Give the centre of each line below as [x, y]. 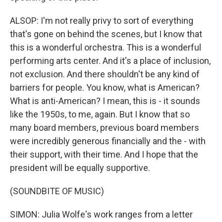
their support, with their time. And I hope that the [104, 154]
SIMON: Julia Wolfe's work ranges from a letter [101, 214]
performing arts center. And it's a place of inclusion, [110, 61]
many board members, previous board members [105, 128]
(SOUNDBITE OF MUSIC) [57, 191]
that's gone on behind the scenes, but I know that [106, 34]
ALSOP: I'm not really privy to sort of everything [102, 21]
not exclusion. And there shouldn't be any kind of [105, 74]
